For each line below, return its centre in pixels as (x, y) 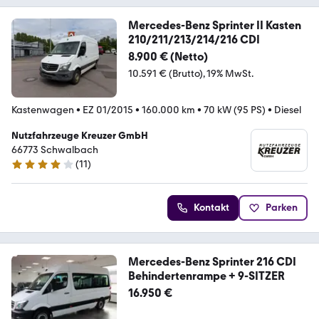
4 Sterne (30, 170)
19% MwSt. (230, 74)
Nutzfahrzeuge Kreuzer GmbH (115, 136)
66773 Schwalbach (55, 150)
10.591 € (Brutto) (165, 74)
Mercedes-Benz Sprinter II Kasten (214, 26)
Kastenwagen (43, 110)
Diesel (288, 110)
